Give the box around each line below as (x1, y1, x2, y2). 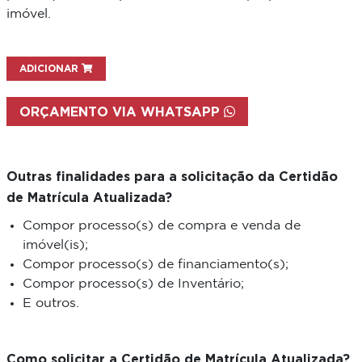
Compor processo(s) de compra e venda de (22, 220, 301, 233)
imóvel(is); (22, 239, 88, 252)
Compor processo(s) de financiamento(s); (22, 259, 288, 271)
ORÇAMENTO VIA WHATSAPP (19, 104, 224, 120)
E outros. (22, 297, 79, 310)
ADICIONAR (19, 63, 82, 74)
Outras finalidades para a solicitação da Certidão (6, 169, 338, 184)
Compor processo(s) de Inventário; (22, 278, 244, 291)
